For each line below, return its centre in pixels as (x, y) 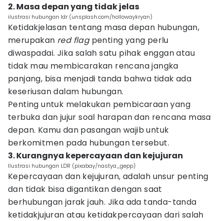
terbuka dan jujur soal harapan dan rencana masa (110, 117)
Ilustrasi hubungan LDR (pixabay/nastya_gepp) (72, 166)
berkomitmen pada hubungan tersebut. (89, 143)
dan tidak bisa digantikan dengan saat (85, 189)
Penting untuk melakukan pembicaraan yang (99, 104)
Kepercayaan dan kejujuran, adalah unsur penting (108, 176)
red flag (74, 40)
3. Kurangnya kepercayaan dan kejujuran (95, 156)
